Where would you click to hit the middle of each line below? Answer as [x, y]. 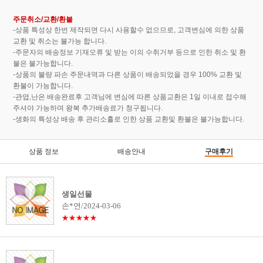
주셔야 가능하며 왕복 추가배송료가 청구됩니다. [88, 108]
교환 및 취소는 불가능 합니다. [60, 41]
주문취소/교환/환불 [43, 20]
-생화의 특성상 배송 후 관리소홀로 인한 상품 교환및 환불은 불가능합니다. [129, 119]
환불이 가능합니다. [43, 86]
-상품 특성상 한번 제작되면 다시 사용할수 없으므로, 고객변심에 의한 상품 [129, 30]
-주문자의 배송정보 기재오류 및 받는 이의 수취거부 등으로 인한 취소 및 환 [130, 53]
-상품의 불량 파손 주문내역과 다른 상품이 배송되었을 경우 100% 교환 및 [128, 75]
